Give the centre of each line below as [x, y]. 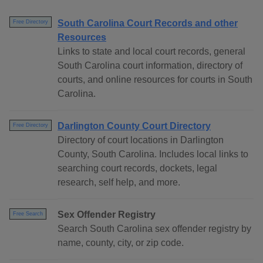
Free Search [28, 214]
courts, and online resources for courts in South [155, 80]
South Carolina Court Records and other [148, 23]
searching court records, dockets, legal [137, 168]
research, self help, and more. [119, 183]
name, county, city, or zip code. [121, 243]
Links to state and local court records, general [151, 52]
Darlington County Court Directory [134, 126]
